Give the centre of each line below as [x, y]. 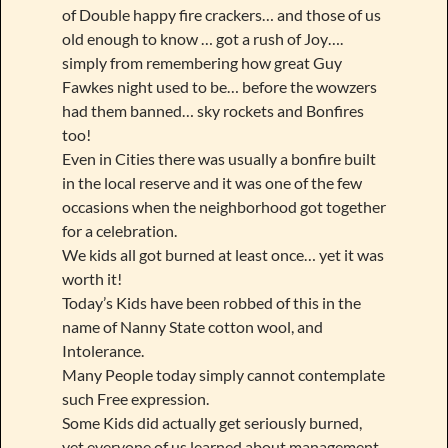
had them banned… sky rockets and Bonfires [212, 111]
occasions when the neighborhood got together [223, 207]
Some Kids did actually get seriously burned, [211, 423]
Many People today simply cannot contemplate [223, 375]
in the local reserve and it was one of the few [211, 183]
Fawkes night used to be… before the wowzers [219, 87]
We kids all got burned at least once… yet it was [222, 255]
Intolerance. [102, 351]
